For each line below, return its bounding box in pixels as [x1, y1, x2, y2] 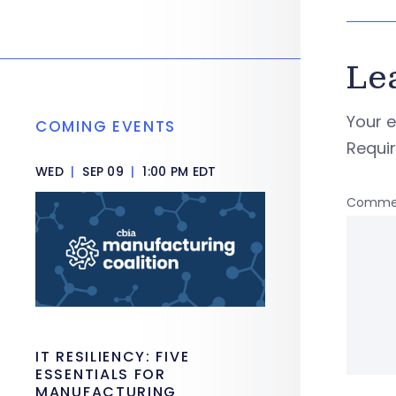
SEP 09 [78, 163, 128, 180]
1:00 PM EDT [139, 163, 217, 180]
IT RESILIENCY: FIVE [35, 346, 190, 367]
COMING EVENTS [35, 116, 177, 137]
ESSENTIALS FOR [35, 364, 166, 385]
